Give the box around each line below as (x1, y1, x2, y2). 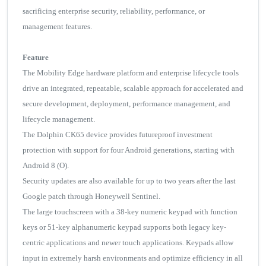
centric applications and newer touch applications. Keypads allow (23, 238, 233, 248)
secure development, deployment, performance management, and (23, 99, 230, 109)
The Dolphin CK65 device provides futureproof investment (23, 130, 213, 140)
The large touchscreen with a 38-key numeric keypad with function (23, 207, 237, 217)
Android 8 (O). (23, 161, 69, 170)
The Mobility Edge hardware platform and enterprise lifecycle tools (23, 68, 239, 78)
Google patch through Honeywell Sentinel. (23, 192, 160, 201)
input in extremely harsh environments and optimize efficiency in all (23, 254, 243, 263)
